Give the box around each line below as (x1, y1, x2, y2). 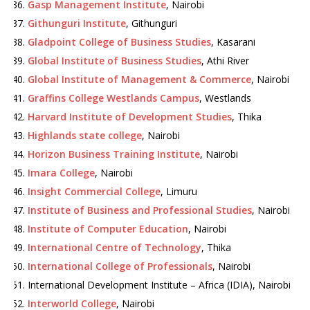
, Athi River (201, 54, 249, 67)
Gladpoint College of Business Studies (28, 35, 211, 48)
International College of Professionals (28, 259, 212, 273)
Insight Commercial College (28, 185, 161, 198)
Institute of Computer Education (28, 222, 188, 235)
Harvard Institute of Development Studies (28, 110, 232, 123)
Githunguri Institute (28, 17, 126, 30)
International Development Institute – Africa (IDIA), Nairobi (28, 278, 291, 291)
